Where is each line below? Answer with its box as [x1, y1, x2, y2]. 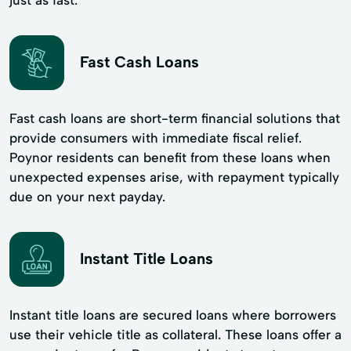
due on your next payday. [9, 188, 165, 204]
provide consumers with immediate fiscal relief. [9, 129, 302, 146]
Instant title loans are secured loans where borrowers [9, 306, 336, 323]
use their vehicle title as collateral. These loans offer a [9, 326, 342, 342]
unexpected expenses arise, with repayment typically [9, 168, 339, 185]
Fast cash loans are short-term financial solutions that [9, 110, 340, 126]
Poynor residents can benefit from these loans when [9, 149, 331, 165]
